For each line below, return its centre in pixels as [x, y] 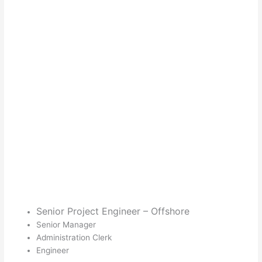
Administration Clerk [74, 238]
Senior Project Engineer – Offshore [113, 211]
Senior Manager [66, 225]
